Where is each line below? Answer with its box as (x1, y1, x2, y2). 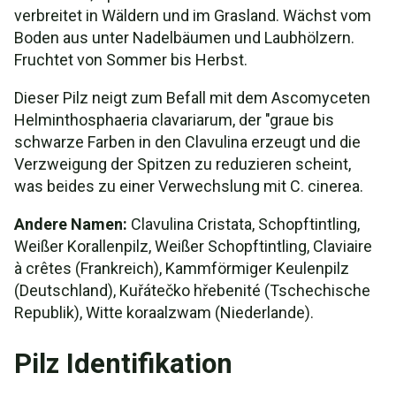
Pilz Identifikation (14, 347, 232, 380)
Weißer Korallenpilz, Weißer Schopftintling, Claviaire (14, 237, 372, 255)
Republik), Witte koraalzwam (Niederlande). (14, 303, 314, 322)
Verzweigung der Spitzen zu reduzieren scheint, (14, 155, 351, 173)
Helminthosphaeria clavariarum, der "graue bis (14, 110, 334, 129)
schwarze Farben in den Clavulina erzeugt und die (14, 133, 361, 151)
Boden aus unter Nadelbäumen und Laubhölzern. (14, 28, 354, 47)
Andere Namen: (14, 215, 127, 233)
